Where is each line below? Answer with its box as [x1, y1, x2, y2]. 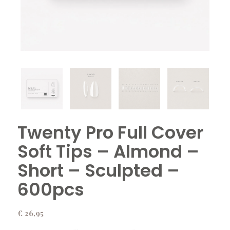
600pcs [17, 177, 84, 202]
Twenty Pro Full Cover [17, 120, 203, 145]
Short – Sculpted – [17, 158, 180, 183]
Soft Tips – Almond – [17, 139, 199, 164]
